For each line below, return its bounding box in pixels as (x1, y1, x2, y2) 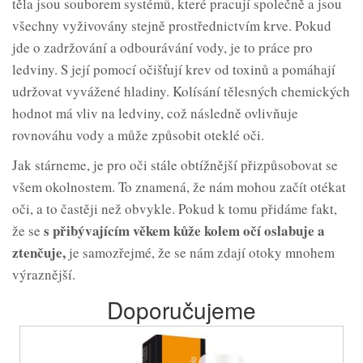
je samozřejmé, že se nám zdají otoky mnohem (66, 243, 335, 263)
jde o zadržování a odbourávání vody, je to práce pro (12, 38, 313, 58)
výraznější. (12, 265, 75, 284)
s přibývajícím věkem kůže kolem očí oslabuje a (44, 220, 325, 241)
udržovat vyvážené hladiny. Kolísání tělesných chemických (12, 82, 350, 101)
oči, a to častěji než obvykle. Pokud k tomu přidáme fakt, (12, 199, 337, 219)
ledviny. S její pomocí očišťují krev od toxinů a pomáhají (12, 60, 335, 79)
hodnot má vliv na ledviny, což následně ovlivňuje (12, 104, 298, 123)
